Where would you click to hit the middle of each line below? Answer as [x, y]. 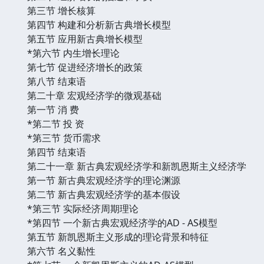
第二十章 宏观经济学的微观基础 [94, 95]
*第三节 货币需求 [64, 138]
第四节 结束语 [57, 152]
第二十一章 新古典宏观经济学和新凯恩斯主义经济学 [137, 166]
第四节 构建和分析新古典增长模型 [99, 24]
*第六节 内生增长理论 [73, 53]
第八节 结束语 [57, 81]
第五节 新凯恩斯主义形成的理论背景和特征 [118, 237]
